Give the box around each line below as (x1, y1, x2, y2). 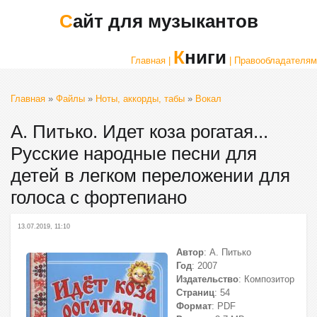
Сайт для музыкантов (72, 11, 258, 32)
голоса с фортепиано (11, 187, 187, 208)
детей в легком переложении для (11, 165, 290, 186)
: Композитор (238, 274, 294, 284)
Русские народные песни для (11, 143, 257, 164)
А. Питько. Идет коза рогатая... (11, 121, 268, 142)
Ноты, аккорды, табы (96, 93, 185, 104)
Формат (176, 301, 212, 311)
